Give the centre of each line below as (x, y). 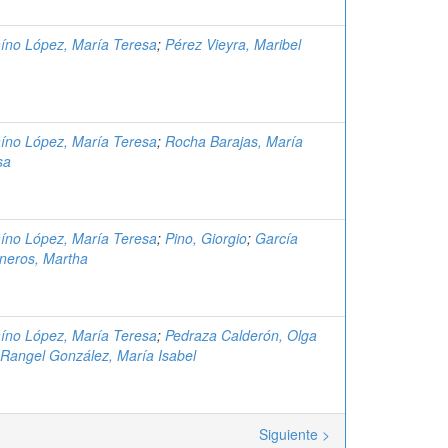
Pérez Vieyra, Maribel (233, 44)
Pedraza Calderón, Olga (241, 335)
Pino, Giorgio (206, 238)
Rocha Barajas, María (234, 141)
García (276, 238)
